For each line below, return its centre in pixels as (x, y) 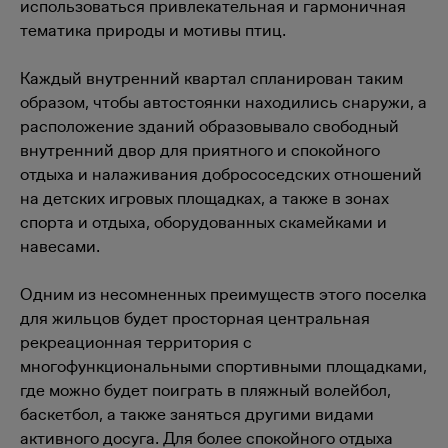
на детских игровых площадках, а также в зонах (204, 198)
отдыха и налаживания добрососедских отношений (221, 174)
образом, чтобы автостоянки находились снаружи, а (223, 102)
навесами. (60, 246)
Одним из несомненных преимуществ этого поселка (223, 294)
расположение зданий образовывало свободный (209, 126)
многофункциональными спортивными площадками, (223, 366)
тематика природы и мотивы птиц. (153, 30)
